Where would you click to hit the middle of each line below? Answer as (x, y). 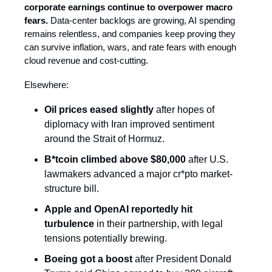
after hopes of (184, 110)
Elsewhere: (46, 85)
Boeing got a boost (88, 259)
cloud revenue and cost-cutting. (86, 61)
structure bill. (72, 189)
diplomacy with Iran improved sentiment (129, 124)
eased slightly (122, 110)
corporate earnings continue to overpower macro (128, 7)
